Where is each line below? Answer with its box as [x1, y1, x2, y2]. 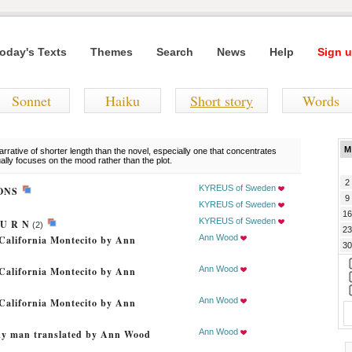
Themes [90, 46, 133, 58]
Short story [190, 91, 253, 110]
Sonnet [12, 91, 51, 110]
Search [156, 46, 193, 58]
